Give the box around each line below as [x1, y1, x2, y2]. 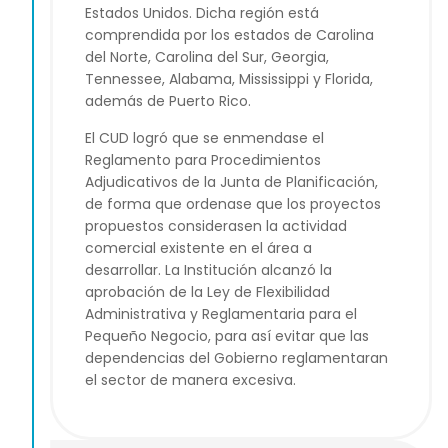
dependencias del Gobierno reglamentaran [85, 347, 388, 368]
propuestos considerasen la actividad [85, 215, 347, 236]
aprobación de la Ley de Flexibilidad [85, 281, 330, 302]
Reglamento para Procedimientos [85, 149, 321, 170]
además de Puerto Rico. [85, 91, 251, 112]
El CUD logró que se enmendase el [85, 127, 324, 148]
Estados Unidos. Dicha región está [85, 3, 319, 24]
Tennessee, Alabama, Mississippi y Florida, [85, 69, 373, 90]
